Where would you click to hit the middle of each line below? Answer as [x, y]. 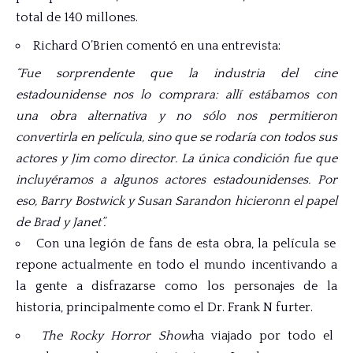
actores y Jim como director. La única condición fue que [176, 159]
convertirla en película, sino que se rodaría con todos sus [176, 137]
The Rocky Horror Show [116, 335]
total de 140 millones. [77, 18]
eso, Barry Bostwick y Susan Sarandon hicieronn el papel [176, 201]
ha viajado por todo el [262, 335]
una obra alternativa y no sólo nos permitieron [176, 116]
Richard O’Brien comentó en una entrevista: [157, 45]
